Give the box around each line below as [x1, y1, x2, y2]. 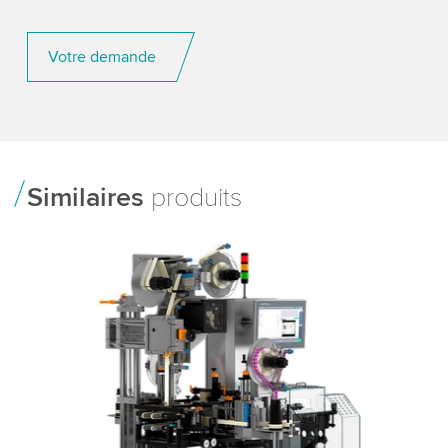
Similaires [26, 180, 144, 214]
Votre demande [47, 46, 156, 67]
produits [143, 180, 242, 214]
